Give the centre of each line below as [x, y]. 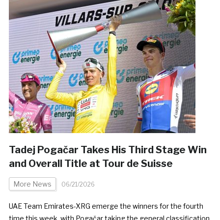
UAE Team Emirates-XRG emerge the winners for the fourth [106, 206]
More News [32, 184]
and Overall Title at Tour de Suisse [91, 163]
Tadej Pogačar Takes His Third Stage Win [108, 150]
